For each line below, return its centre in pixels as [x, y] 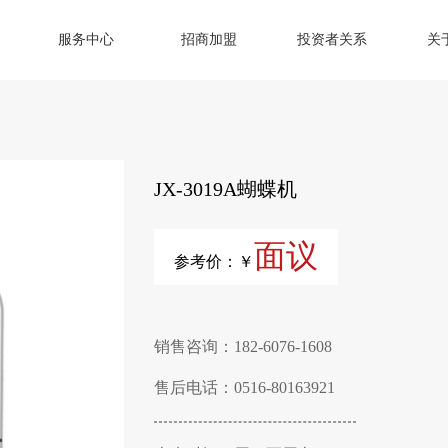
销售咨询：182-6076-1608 [243, 346]
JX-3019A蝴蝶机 [225, 189]
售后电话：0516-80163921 [244, 387]
